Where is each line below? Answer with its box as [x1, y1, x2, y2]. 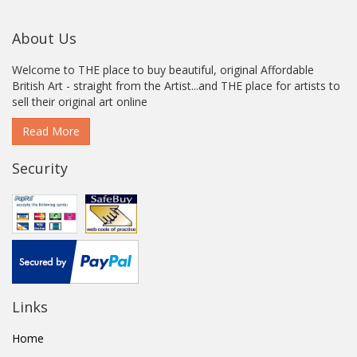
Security [12, 159, 68, 178]
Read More [22, 124, 80, 139]
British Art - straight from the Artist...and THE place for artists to [12, 78, 340, 93]
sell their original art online [12, 94, 147, 109]
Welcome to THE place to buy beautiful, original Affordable [12, 62, 314, 77]
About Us [12, 29, 76, 48]
